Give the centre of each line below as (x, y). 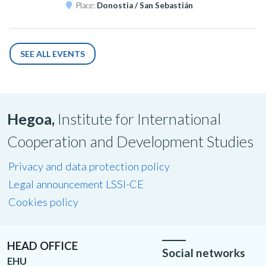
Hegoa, (32, 119)
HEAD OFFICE (42, 246)
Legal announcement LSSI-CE (76, 184)
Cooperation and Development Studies (130, 142)
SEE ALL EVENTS (53, 54)
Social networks (204, 252)
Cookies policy (43, 202)
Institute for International (139, 119)
